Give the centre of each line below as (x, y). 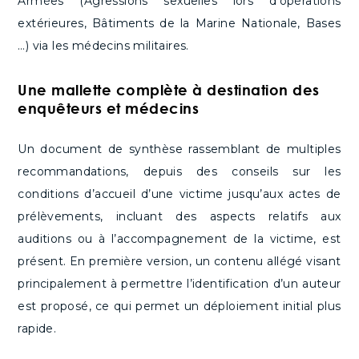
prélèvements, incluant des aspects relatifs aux (179, 217)
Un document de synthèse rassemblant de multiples (179, 149)
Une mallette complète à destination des (169, 90)
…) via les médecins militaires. (103, 46)
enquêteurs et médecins (109, 109)
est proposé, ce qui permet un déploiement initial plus (179, 307)
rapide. (37, 329)
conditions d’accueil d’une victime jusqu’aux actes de (179, 194)
